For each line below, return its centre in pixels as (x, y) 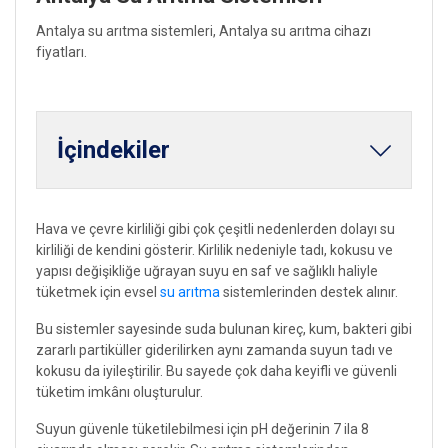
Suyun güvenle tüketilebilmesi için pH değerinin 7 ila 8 (202, 428)
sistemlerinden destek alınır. (309, 291)
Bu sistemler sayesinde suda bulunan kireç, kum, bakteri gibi (224, 328)
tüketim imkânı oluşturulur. (119, 391)
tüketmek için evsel (98, 291)
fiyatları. (61, 51)
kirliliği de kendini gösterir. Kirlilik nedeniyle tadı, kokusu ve (214, 249)
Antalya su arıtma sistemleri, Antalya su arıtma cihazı (203, 30)
